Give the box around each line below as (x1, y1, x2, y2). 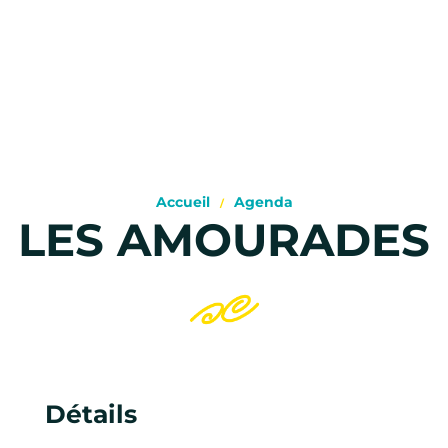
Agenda (233, 192, 293, 211)
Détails (44, 398, 137, 429)
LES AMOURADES (18, 211, 430, 267)
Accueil (155, 192, 210, 211)
